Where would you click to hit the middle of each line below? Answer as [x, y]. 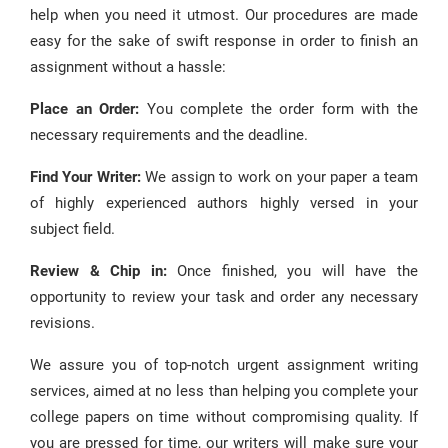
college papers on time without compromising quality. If [224, 417]
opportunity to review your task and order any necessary [224, 297]
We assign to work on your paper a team [279, 177]
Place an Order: [85, 109]
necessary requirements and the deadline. [169, 135]
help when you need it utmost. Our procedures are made [224, 15]
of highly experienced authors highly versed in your [224, 203]
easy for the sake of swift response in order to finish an [224, 41]
